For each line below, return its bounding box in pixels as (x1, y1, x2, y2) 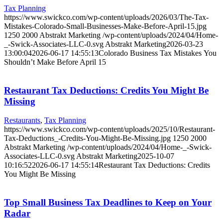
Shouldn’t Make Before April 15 (4, 57, 106, 66)
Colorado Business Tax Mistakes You (99, 48, 217, 57)
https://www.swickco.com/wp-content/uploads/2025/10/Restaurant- (4, 125, 215, 134)
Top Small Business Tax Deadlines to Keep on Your (4, 197, 212, 208)
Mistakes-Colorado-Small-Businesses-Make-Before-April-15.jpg (4, 21, 207, 30)
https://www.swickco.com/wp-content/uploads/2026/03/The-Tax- (4, 12, 209, 21)
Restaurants (4, 116, 40, 125)
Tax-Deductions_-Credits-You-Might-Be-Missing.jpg (4, 134, 171, 143)
